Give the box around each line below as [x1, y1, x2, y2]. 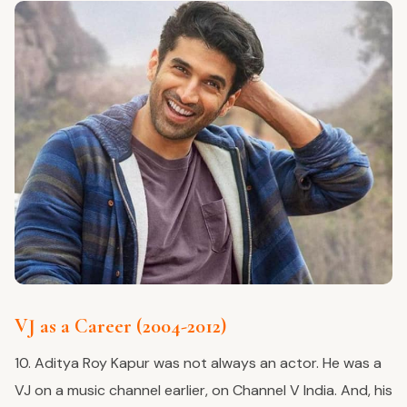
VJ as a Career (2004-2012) [15, 314, 226, 339]
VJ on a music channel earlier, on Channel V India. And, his [15, 381, 392, 401]
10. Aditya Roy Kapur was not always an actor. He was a [15, 353, 382, 373]
